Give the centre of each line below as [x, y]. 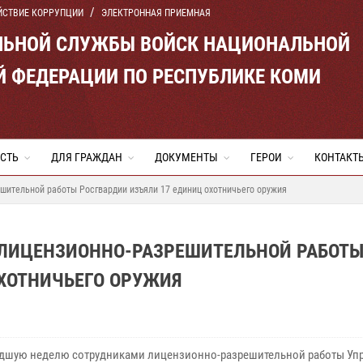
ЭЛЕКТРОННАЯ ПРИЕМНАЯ [156, 13]
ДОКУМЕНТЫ [186, 157]
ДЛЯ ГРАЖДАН [87, 157]
